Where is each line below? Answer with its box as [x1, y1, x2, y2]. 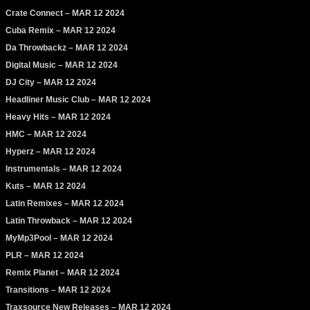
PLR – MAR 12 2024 [6, 250, 84, 261]
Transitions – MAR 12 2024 [6, 285, 111, 295]
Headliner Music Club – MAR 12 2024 [6, 95, 151, 105]
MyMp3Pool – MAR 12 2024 [6, 233, 113, 244]
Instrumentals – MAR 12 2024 [6, 164, 122, 174]
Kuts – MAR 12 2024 [6, 181, 86, 192]
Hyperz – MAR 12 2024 [6, 147, 95, 157]
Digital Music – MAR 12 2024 [6, 60, 118, 71]
